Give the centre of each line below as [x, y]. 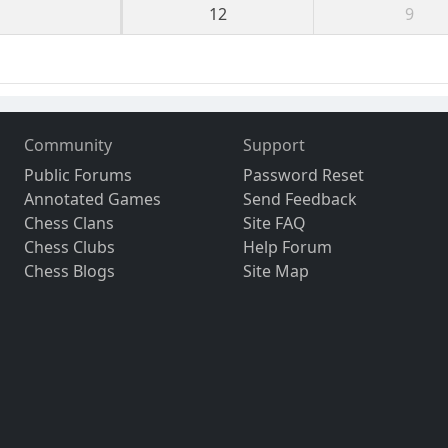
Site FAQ [274, 223]
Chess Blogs [70, 271]
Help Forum [287, 247]
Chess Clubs [70, 247]
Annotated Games [93, 199]
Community [68, 145]
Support [273, 145]
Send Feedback [299, 199]
